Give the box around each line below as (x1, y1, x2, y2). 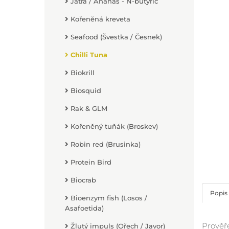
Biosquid (68, 86, 101, 95)
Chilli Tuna (68, 51, 107, 59)
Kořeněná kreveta (68, 15, 130, 23)
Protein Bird (68, 158, 111, 166)
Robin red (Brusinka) (68, 140, 141, 148)
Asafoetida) (65, 204, 104, 212)
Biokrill (68, 68, 95, 77)
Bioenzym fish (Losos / (68, 194, 147, 202)
